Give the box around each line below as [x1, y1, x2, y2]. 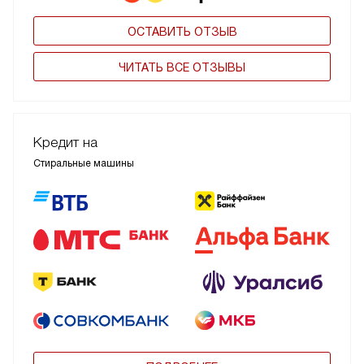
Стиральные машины [33, 157, 134, 169]
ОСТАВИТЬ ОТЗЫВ [127, 24, 237, 38]
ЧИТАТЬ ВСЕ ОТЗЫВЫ [119, 60, 245, 74]
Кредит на [33, 134, 97, 150]
